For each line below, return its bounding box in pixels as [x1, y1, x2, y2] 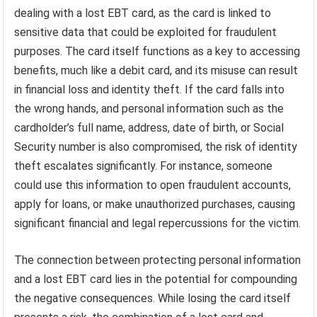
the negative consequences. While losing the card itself [14, 291, 292, 305]
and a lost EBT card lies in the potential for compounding [14, 272, 298, 286]
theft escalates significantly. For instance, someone [14, 158, 273, 173]
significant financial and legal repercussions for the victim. [14, 216, 301, 230]
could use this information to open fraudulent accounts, [14, 178, 292, 192]
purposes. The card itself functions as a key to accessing [14, 44, 301, 58]
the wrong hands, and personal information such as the [14, 101, 284, 115]
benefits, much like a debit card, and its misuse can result [14, 63, 299, 77]
